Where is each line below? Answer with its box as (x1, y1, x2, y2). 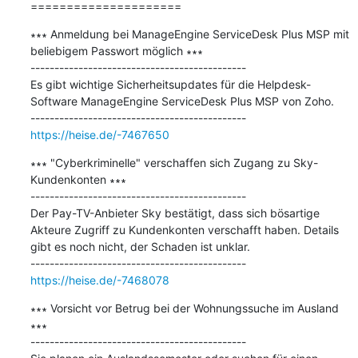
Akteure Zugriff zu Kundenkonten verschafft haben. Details (30, 222, 339, 237)
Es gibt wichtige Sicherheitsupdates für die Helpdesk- (30, 77, 311, 91)
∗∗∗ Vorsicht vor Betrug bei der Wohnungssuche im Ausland (30, 300, 339, 315)
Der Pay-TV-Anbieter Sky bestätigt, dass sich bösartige (30, 205, 320, 220)
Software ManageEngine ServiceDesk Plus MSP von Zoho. (30, 93, 334, 108)
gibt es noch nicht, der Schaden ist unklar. (30, 239, 250, 253)
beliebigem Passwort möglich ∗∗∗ (30, 43, 203, 58)
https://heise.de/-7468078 (30, 272, 169, 287)
